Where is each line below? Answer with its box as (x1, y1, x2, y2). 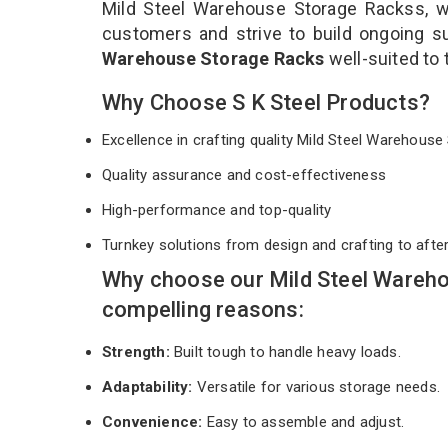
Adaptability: (102, 377, 193, 396)
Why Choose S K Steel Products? (102, 89, 430, 115)
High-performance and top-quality (102, 200, 336, 219)
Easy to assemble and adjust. (202, 412, 405, 431)
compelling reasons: (102, 296, 304, 322)
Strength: (102, 342, 174, 361)
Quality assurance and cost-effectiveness (102, 165, 391, 184)
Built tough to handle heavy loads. (174, 342, 401, 361)
